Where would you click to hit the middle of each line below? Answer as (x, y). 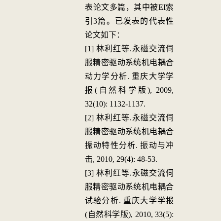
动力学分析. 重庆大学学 (129, 76)
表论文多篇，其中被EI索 (129, 7)
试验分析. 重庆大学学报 (129, 201)
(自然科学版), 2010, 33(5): (129, 214)
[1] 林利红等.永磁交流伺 (129, 49)
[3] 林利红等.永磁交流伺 (129, 173)
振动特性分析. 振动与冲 (129, 145)
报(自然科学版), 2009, (129, 90)
